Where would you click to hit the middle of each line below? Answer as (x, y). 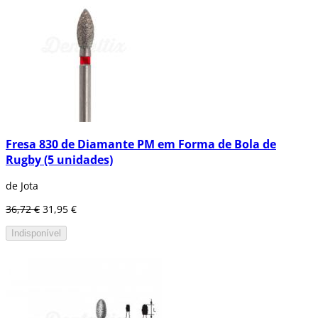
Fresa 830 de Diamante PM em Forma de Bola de (141, 144)
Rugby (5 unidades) (59, 159)
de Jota (22, 186)
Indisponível (36, 234)
